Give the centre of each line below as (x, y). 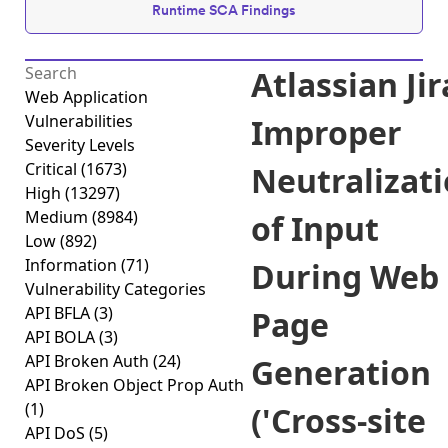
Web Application (86, 97)
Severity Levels (80, 145)
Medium (58, 217)
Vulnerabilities (79, 121)
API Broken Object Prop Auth (134, 385)
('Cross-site (338, 420)
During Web (345, 276)
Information (73, 265)
